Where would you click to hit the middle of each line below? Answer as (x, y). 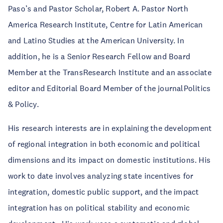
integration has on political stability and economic (99, 208)
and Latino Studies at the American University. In (96, 40)
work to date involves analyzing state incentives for (101, 176)
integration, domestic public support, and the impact (104, 192)
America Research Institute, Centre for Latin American (106, 24)
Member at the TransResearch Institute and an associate (110, 72)
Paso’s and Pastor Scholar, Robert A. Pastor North (98, 8)
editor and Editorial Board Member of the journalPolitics (110, 88)
